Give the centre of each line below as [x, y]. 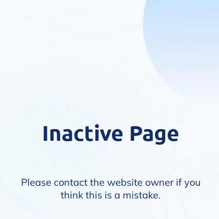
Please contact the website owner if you [111, 182]
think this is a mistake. [111, 195]
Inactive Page [111, 133]
